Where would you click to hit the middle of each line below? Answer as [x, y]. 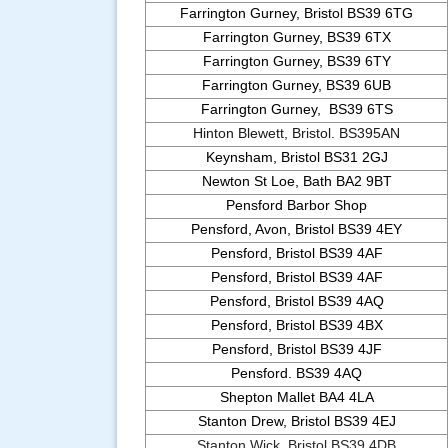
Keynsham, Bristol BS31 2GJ [296, 157]
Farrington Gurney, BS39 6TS [296, 109]
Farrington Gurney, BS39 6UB [296, 85]
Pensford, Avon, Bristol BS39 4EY [296, 229]
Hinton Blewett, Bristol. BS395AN [296, 133]
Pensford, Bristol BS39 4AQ [296, 301]
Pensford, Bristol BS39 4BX [296, 325]
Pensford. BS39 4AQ [296, 373]
